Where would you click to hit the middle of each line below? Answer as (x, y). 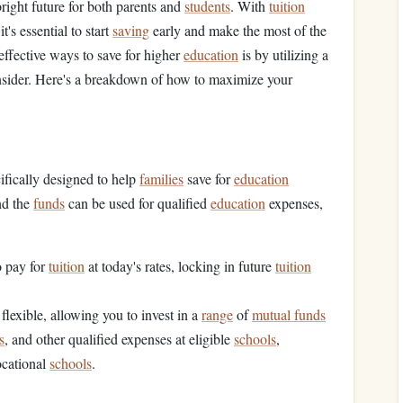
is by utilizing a (283, 54)
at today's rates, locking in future (180, 266)
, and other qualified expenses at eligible (119, 339)
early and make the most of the (238, 30)
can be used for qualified (138, 203)
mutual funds (289, 314)
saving (131, 30)
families (161, 179)
